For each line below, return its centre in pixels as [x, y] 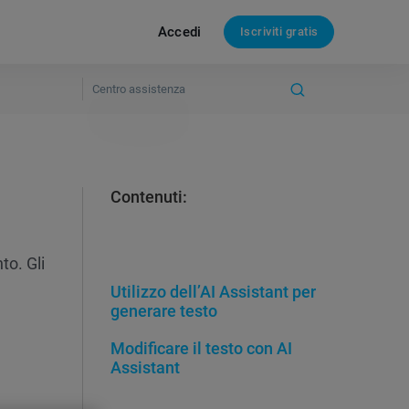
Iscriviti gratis [279, 31]
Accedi [179, 31]
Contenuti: [149, 197]
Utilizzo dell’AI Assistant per [213, 292]
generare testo [164, 311]
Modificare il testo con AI [201, 348]
